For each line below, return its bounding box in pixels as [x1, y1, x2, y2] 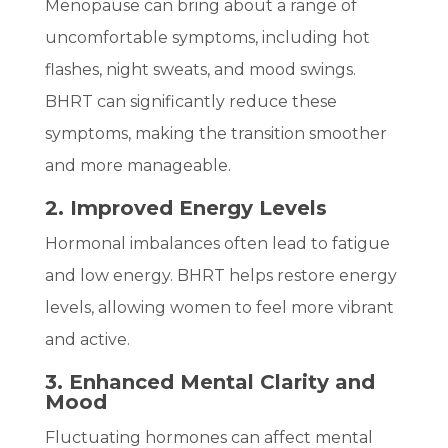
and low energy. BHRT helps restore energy [44, 265, 397, 285]
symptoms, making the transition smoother [44, 123, 387, 143]
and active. [44, 329, 130, 349]
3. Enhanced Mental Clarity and [44, 369, 375, 394]
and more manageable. [44, 155, 231, 175]
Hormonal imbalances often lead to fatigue [44, 233, 390, 253]
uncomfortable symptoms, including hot [44, 27, 370, 47]
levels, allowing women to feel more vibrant [44, 297, 394, 317]
